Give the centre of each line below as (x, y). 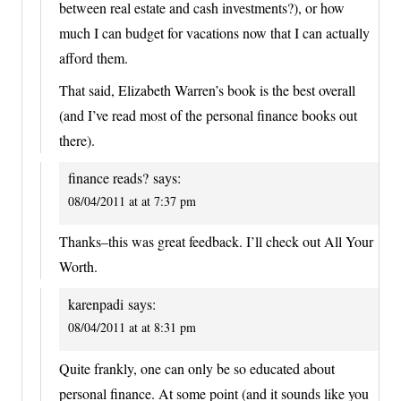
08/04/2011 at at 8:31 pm (132, 328)
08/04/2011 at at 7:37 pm (132, 200)
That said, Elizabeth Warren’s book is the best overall (207, 90)
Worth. (78, 267)
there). (77, 140)
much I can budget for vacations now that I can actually (214, 32)
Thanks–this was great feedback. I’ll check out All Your (216, 242)
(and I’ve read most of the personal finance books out (208, 115)
